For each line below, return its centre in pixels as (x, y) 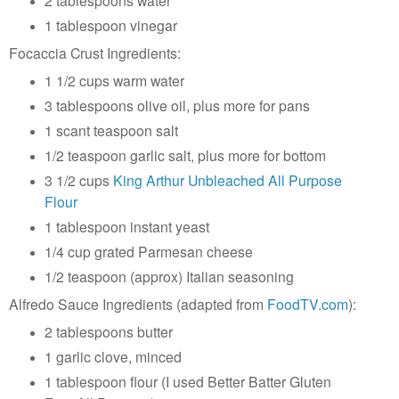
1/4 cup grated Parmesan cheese (148, 251)
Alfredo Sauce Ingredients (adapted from (138, 303)
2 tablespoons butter (108, 331)
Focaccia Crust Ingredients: (95, 53)
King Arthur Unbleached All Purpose (227, 180)
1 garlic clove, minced (113, 356)
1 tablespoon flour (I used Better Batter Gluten (187, 381)
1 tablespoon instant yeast (126, 226)
